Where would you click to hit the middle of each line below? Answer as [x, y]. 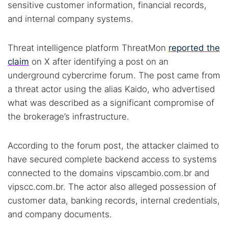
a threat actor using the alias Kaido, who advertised [111, 89]
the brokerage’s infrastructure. [68, 117]
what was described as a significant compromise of [111, 103]
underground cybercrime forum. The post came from [114, 75]
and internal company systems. [70, 19]
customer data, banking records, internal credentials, [114, 201]
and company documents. [60, 214]
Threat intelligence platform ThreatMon [88, 48]
